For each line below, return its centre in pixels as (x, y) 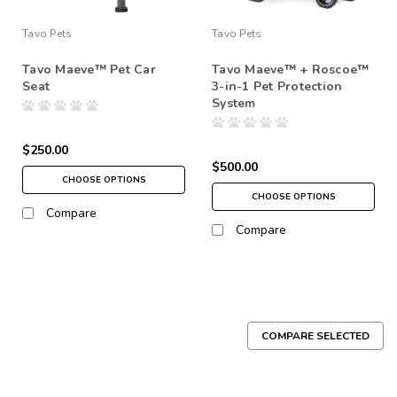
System (234, 103)
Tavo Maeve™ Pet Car (89, 69)
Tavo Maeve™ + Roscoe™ (291, 69)
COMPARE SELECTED (315, 335)
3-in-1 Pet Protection (277, 86)
